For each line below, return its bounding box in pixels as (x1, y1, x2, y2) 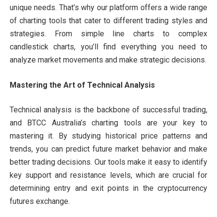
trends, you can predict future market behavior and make (10, 144, 207, 154)
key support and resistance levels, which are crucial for (10, 170, 207, 180)
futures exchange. (10, 197, 70, 206)
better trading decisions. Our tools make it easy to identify (10, 157, 207, 167)
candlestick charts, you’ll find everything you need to (10, 42, 207, 52)
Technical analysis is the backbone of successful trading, (10, 105, 207, 115)
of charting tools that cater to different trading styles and (10, 16, 207, 26)
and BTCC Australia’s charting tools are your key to (10, 118, 207, 128)
